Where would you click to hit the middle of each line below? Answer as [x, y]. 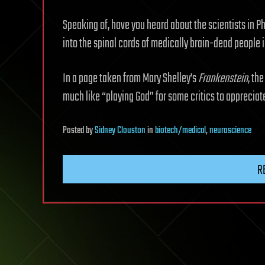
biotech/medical [180, 130]
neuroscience [230, 130]
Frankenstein [223, 78]
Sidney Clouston [120, 130]
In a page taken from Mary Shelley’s [130, 78]
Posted [74, 130]
